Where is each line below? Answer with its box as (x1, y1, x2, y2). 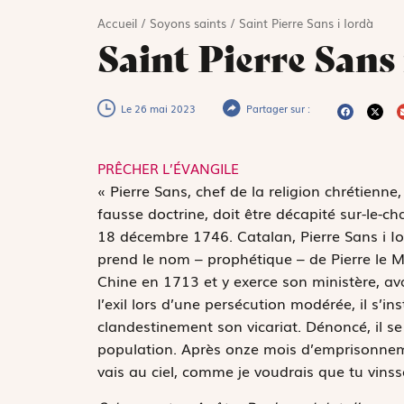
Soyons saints (149, 14, 226, 32)
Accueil (96, 14, 137, 32)
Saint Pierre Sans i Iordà (238, 14, 373, 32)
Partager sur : (245, 101, 310, 116)
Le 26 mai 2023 (120, 101, 196, 116)
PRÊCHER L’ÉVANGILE (96, 158, 239, 179)
